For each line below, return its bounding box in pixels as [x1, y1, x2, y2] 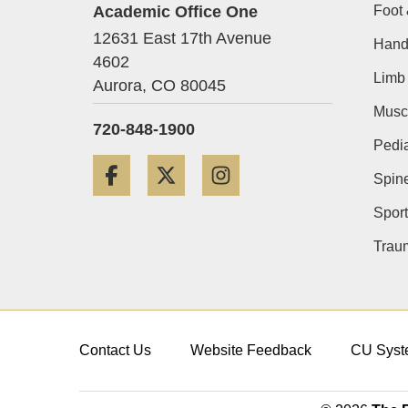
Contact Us [79, 342, 151, 359]
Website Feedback [189, 342, 311, 359]
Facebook [143, 157, 208, 173]
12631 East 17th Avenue [93, 29, 271, 48]
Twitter [198, 157, 240, 173]
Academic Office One [93, 2, 258, 22]
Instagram [252, 157, 316, 173]
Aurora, [93, 76, 147, 96]
